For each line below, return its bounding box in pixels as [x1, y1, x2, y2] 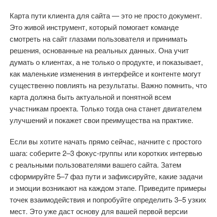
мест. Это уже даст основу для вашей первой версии [10, 206, 187, 216]
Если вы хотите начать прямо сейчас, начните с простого [10, 136, 201, 146]
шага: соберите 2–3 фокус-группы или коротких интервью [10, 148, 202, 158]
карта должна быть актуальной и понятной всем [10, 92, 171, 102]
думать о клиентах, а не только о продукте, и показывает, [10, 57, 203, 67]
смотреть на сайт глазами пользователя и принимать [10, 33, 187, 44]
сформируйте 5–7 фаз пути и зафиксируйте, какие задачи [10, 171, 202, 181]
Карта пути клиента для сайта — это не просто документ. [10, 10, 202, 20]
